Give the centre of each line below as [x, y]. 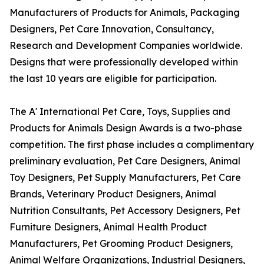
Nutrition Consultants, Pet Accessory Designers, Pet [125, 211]
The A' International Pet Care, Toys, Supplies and [120, 112]
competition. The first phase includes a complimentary [132, 145]
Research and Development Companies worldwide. [126, 46]
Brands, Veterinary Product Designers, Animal [113, 194]
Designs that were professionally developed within [124, 62]
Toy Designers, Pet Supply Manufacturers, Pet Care [125, 178]
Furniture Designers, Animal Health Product [108, 227]
